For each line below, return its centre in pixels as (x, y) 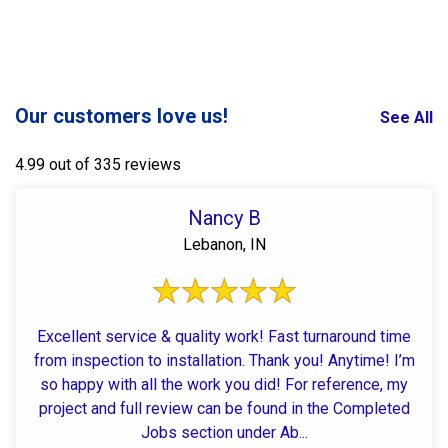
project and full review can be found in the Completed (224, 408)
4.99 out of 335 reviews (98, 164)
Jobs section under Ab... (224, 432)
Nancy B (224, 217)
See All (406, 117)
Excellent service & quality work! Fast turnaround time (224, 336)
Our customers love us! (121, 115)
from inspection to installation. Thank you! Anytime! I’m (141, 360)
